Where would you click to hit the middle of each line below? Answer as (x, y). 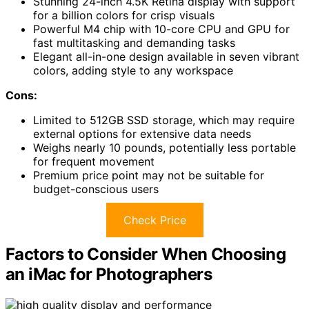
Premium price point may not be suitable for (149, 176)
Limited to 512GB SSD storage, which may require (164, 120)
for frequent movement (94, 162)
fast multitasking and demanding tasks (134, 43)
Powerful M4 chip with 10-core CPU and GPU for (161, 29)
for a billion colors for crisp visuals (124, 16)
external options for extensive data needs (142, 134)
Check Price (154, 220)
